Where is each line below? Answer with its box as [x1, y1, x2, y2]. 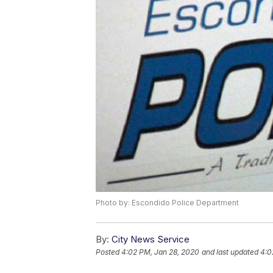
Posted [96, 247, 121, 257]
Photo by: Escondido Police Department [96, 198, 239, 208]
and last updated [202, 247, 258, 257]
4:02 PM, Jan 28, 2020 [121, 247, 199, 257]
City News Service [112, 233, 190, 246]
